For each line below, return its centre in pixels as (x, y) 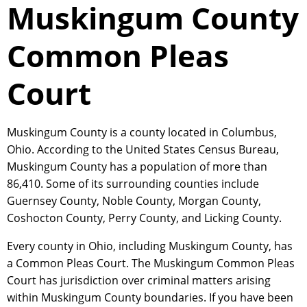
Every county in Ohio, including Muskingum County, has (150, 246)
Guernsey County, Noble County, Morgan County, (134, 201)
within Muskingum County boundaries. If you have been (150, 298)
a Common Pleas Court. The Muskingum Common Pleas (151, 263)
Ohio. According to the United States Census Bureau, (143, 150)
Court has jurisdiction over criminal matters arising (139, 281)
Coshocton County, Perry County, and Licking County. (144, 218)
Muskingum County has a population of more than (137, 167)
